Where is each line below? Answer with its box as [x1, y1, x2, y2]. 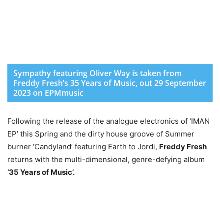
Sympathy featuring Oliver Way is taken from [13, 68, 182, 79]
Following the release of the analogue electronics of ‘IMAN [7, 116, 210, 126]
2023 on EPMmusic [13, 87, 83, 99]
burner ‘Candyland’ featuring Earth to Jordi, [7, 142, 159, 152]
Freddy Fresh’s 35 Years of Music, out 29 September [13, 78, 206, 89]
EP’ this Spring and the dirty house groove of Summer [7, 129, 194, 139]
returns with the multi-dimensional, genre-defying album [7, 155, 205, 165]
